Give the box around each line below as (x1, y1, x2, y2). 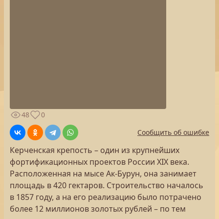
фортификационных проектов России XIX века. (10, 156, 189, 167)
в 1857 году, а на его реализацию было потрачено (10, 192, 201, 202)
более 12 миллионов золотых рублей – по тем (10, 203, 186, 214)
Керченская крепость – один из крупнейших (10, 145, 179, 155)
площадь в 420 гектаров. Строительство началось (10, 180, 203, 191)
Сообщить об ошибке (137, 128, 209, 137)
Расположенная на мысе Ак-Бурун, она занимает (10, 168, 197, 179)
